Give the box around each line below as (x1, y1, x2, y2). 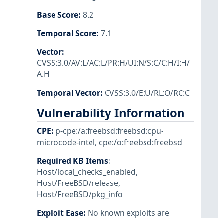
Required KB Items (37, 155, 108, 166)
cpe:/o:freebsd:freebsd (99, 136, 182, 147)
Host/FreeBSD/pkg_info (37, 189, 123, 200)
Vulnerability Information (37, 105, 185, 121)
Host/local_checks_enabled (37, 166, 136, 178)
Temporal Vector (37, 87, 100, 98)
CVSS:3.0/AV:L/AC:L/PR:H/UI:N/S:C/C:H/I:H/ (37, 57, 190, 69)
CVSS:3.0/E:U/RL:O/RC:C (105, 87, 190, 98)
